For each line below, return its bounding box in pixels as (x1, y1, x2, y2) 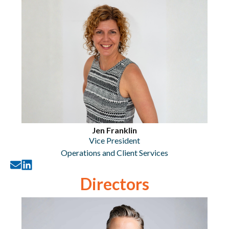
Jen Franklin (92, 125, 137, 135)
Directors (80, 174, 149, 194)
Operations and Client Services (61, 148, 168, 157)
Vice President (89, 135, 140, 145)
